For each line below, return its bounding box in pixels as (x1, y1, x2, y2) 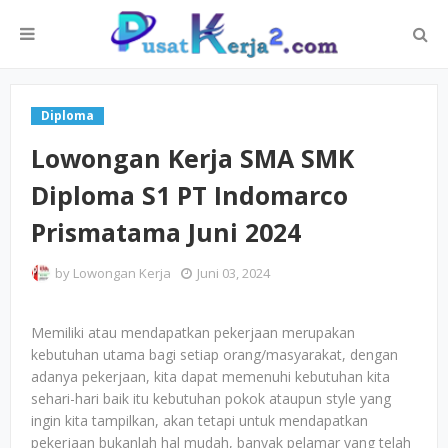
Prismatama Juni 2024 (31, 215, 301, 249)
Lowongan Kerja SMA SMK (31, 141, 354, 175)
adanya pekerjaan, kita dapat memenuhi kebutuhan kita (31, 367, 390, 386)
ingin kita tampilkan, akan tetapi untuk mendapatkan (31, 411, 368, 430)
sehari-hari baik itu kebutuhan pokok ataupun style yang (31, 389, 391, 408)
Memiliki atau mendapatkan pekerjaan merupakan (31, 323, 355, 342)
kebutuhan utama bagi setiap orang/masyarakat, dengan (31, 345, 398, 364)
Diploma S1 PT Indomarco (31, 178, 348, 212)
